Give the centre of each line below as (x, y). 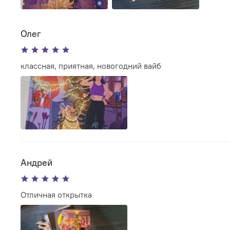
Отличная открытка (56, 195)
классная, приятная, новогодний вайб (91, 66)
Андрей (36, 163)
